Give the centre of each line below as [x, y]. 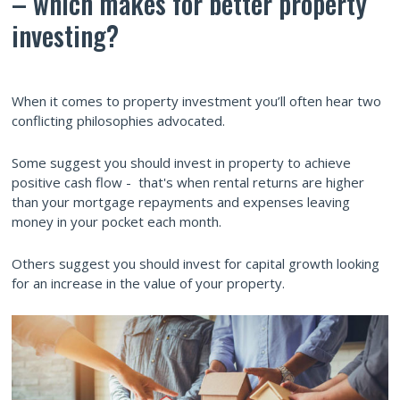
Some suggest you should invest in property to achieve [181, 162]
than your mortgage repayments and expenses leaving [181, 202]
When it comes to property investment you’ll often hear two [196, 101]
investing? [65, 35]
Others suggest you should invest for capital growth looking [196, 263]
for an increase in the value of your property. [148, 283]
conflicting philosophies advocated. [118, 121]
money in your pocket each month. [117, 221]
